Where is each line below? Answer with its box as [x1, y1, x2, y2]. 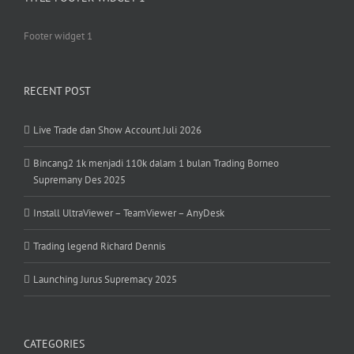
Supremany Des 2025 [33, 173, 126, 187]
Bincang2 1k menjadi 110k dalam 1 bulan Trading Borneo [33, 156, 279, 171]
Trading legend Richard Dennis [33, 239, 165, 254]
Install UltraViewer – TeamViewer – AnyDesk [33, 206, 224, 220]
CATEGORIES [24, 337, 85, 352]
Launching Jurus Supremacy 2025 [33, 273, 177, 287]
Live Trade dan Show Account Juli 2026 [33, 123, 201, 137]
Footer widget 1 [24, 29, 92, 43]
